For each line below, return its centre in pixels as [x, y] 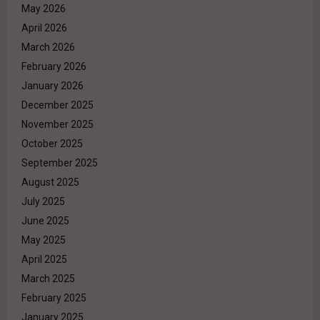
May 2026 [44, 9]
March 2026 [48, 47]
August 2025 [50, 182]
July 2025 [43, 202]
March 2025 [48, 279]
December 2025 [57, 105]
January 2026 [52, 86]
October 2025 [52, 144]
